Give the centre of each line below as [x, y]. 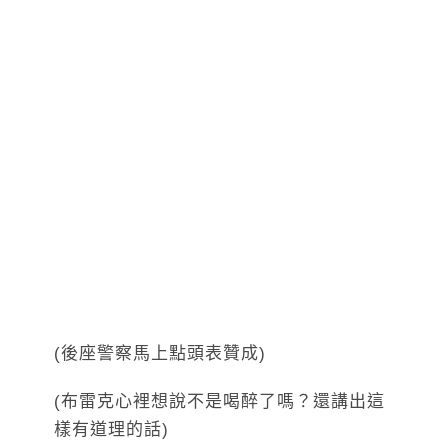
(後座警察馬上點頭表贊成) [160, 353]
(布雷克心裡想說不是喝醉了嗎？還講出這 [219, 401]
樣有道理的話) [111, 429]
